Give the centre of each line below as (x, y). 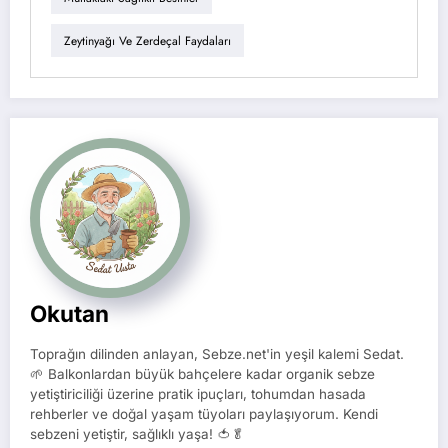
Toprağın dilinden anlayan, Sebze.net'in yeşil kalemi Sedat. (217, 354)
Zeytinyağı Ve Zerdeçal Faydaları (147, 40)
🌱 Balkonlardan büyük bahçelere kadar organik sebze (202, 374)
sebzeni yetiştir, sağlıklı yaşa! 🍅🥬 (137, 434)
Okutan (69, 313)
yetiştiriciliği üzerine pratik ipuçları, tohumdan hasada (198, 394)
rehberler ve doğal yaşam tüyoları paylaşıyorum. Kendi (204, 414)
